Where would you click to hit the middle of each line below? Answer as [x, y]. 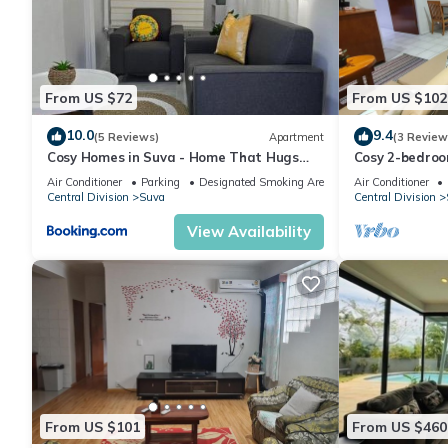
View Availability [248, 232]
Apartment [296, 136]
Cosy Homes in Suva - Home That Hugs [173, 157]
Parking [160, 182]
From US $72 [88, 97]
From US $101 [92, 426]
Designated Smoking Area [264, 182]
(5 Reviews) [126, 136]
